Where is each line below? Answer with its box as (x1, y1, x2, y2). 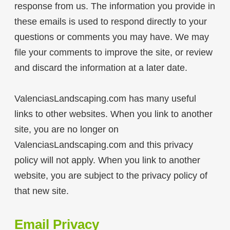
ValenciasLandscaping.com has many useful (14, 93, 196, 104)
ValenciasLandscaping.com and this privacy (14, 140, 193, 150)
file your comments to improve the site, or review (14, 47, 213, 58)
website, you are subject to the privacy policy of (14, 170, 207, 181)
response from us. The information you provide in (14, 1, 215, 12)
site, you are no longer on (14, 124, 119, 135)
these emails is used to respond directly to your (14, 16, 207, 27)
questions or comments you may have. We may (14, 32, 209, 43)
